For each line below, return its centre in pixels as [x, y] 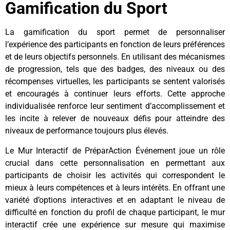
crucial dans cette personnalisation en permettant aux [115, 163]
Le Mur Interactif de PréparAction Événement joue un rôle [115, 150]
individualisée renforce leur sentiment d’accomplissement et [115, 106]
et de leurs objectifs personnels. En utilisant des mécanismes [115, 57]
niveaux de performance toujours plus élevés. [87, 131]
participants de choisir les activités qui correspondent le [115, 175]
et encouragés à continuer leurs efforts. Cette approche [115, 94]
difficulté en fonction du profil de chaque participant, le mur [115, 212]
